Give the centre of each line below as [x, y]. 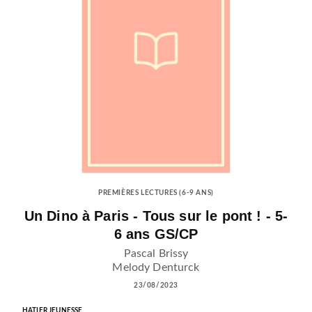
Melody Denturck [156, 268]
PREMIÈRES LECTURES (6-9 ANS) [156, 193]
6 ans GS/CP [156, 234]
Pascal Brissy [156, 254]
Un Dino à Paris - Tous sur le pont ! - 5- [156, 216]
